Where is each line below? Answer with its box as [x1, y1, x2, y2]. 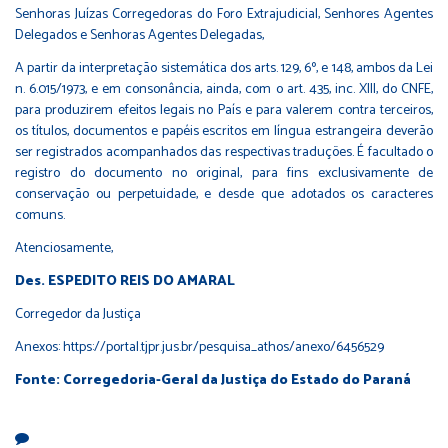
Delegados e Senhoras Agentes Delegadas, [15, 24, 264, 48]
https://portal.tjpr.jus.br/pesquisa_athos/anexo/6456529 [63, 336, 384, 360]
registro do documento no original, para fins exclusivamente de [15, 162, 433, 186]
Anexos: [15, 336, 63, 360]
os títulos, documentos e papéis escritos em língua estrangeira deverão [15, 120, 433, 144]
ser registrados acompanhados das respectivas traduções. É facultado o [15, 141, 433, 165]
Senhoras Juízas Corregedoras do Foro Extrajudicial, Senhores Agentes [15, 3, 433, 27]
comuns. [15, 204, 65, 228]
